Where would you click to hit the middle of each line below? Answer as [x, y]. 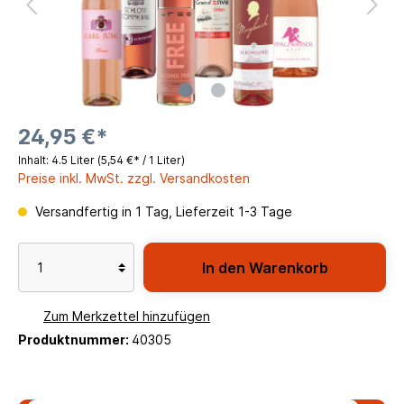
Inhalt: [35, 160]
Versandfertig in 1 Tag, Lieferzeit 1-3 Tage [162, 211]
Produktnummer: [75, 339]
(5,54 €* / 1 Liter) [141, 160]
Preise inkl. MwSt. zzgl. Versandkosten [134, 178]
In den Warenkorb [265, 267]
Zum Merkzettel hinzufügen [127, 316]
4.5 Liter [74, 160]
